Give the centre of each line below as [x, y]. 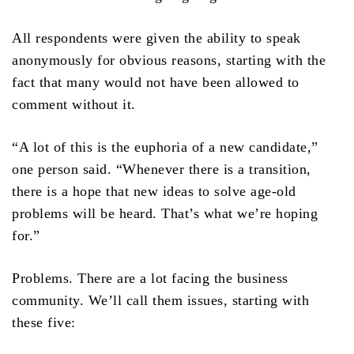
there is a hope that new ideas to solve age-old [154, 192]
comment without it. [74, 105]
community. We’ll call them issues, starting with [160, 301]
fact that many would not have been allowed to [156, 83]
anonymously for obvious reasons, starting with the [169, 60]
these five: [44, 323]
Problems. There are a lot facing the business [150, 279]
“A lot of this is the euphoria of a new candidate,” [165, 147]
